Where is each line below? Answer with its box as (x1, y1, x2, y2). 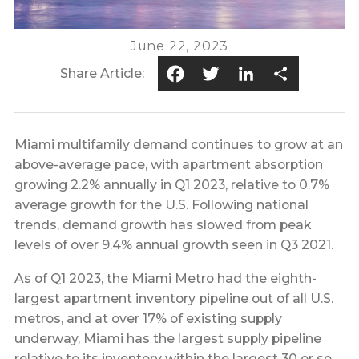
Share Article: (59, 66, 144, 82)
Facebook (163, 57, 295, 89)
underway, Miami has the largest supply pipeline (14, 331, 321, 347)
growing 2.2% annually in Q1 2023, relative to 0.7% (14, 176, 329, 192)
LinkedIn (233, 57, 352, 89)
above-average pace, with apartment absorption (14, 156, 323, 172)
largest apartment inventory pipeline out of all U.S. (14, 291, 333, 307)
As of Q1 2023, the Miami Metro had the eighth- (14, 271, 317, 287)
